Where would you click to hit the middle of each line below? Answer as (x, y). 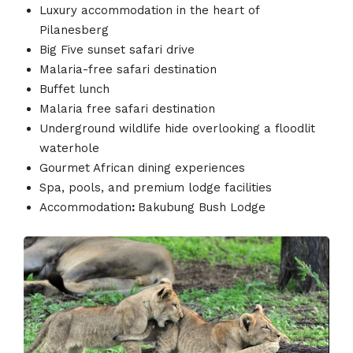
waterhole (69, 148)
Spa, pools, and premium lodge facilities (156, 187)
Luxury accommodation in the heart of (149, 10)
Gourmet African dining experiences (142, 167)
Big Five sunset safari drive (117, 49)
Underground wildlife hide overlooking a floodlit (177, 128)
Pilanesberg (74, 30)
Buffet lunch (74, 89)
